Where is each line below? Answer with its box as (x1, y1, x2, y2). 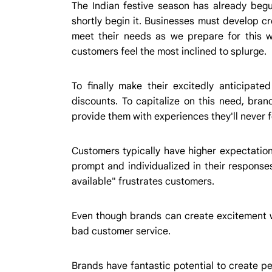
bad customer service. (72, 225, 171, 237)
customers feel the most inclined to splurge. (72, 45, 267, 58)
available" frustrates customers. (72, 175, 214, 188)
